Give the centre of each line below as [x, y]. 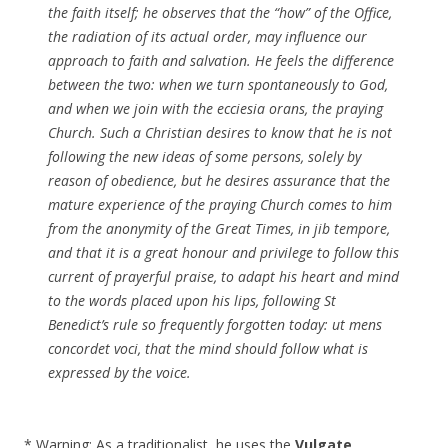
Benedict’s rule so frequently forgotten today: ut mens [215, 324]
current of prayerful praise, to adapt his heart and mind [223, 276]
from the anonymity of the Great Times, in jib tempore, [219, 228]
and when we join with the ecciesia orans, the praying [215, 108]
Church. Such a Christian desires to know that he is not [220, 132]
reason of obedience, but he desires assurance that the [219, 180]
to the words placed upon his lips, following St [192, 300]
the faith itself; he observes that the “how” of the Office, [220, 12]
